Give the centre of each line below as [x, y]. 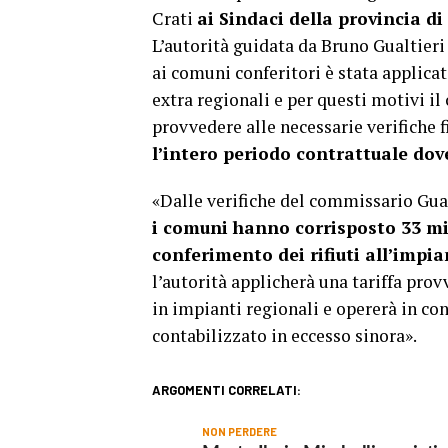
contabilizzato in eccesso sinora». [284, 336]
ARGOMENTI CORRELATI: [226, 390]
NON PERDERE [239, 432]
